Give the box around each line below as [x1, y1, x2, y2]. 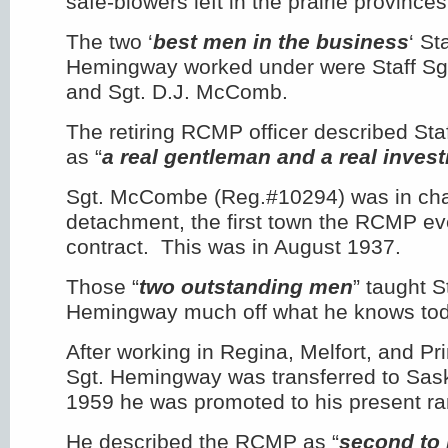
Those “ [66, 275, 139, 298]
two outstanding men [139, 275, 353, 298]
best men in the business [153, 30, 409, 53]
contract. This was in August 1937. [66, 235, 401, 258]
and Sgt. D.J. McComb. [66, 80, 288, 103]
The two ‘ [66, 30, 153, 53]
